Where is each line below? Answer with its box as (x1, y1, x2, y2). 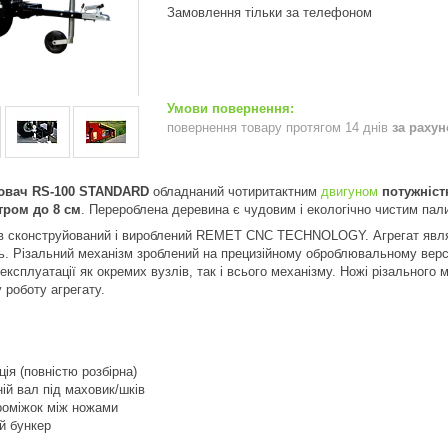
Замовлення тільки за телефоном (167, 4, 372, 20)
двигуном (321, 183, 378, 199)
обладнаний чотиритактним (149, 183, 321, 199)
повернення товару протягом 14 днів (167, 119, 392, 135)
